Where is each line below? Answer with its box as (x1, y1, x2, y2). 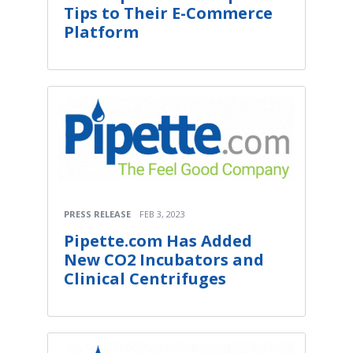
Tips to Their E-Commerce (64, 2, 273, 24)
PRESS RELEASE (64, 207, 131, 220)
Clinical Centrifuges (64, 267, 226, 289)
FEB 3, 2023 (139, 207, 185, 220)
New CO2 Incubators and (64, 248, 264, 270)
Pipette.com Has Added (64, 229, 252, 251)
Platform (64, 20, 139, 43)
